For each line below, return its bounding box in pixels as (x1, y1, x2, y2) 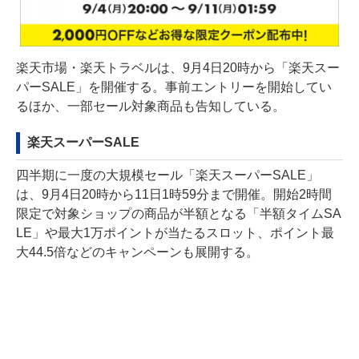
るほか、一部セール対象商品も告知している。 (16, 99, 285, 113)
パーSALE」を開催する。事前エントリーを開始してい (16, 80, 332, 94)
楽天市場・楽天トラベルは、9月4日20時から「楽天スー (16, 61, 340, 75)
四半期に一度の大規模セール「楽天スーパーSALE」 (16, 168, 319, 182)
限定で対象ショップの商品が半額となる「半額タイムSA (16, 207, 341, 220)
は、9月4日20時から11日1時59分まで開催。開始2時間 (16, 188, 332, 201)
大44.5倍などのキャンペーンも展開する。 (16, 245, 259, 259)
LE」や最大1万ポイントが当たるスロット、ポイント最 (16, 226, 334, 240)
